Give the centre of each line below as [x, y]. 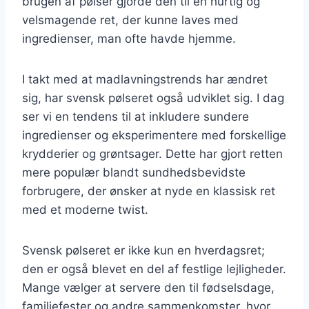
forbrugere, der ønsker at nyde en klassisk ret [149, 191]
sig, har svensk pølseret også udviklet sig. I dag [153, 98]
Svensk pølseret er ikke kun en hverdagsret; [143, 250]
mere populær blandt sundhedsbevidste [134, 172]
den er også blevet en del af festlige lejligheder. [154, 269]
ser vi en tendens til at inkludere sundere [136, 116]
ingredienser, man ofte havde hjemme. [129, 38]
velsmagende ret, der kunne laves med [130, 20]
